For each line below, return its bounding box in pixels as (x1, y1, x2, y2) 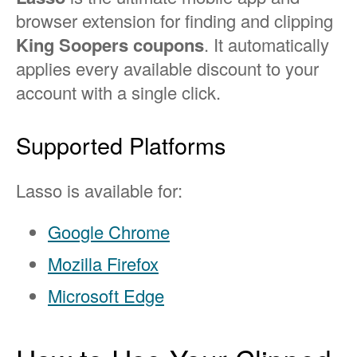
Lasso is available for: (16, 178, 182, 203)
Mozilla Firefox (48, 251, 159, 277)
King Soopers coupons (16, 32, 204, 58)
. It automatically (204, 32, 329, 57)
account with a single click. (16, 80, 221, 105)
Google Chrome (48, 219, 170, 245)
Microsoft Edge (48, 283, 164, 308)
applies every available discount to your (16, 56, 319, 81)
